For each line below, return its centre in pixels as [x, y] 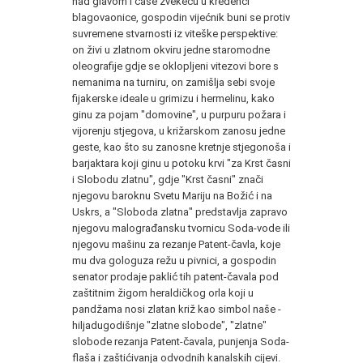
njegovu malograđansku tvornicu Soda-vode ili [181, 228]
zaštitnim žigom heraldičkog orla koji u [163, 293]
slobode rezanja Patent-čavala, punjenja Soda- [181, 341]
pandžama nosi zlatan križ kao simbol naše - [177, 309]
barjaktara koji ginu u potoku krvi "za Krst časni [181, 163]
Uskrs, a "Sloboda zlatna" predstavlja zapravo [180, 211]
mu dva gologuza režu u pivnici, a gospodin [174, 260]
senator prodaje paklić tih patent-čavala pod [175, 276]
